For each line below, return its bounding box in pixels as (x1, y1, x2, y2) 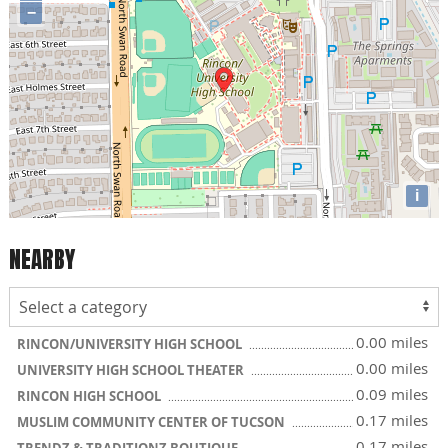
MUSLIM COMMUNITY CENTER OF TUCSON (17, 412, 288, 431)
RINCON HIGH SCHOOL (17, 386, 164, 405)
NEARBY (9, 242, 75, 278)
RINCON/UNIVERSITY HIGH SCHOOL (17, 334, 245, 353)
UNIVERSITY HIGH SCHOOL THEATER (17, 360, 247, 379)
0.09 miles (356, 383, 428, 404)
